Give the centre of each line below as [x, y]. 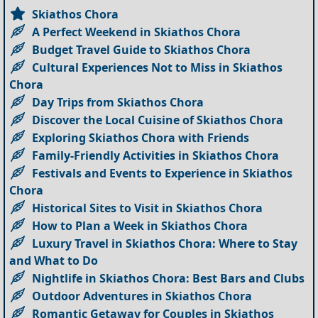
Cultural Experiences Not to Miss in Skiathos [158, 68]
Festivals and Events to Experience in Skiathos [163, 174]
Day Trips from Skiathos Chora [118, 103]
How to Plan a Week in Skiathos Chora [140, 226]
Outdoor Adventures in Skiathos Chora [142, 296]
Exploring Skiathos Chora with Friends [141, 138]
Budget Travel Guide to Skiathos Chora [142, 50]
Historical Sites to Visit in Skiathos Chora [148, 208]
